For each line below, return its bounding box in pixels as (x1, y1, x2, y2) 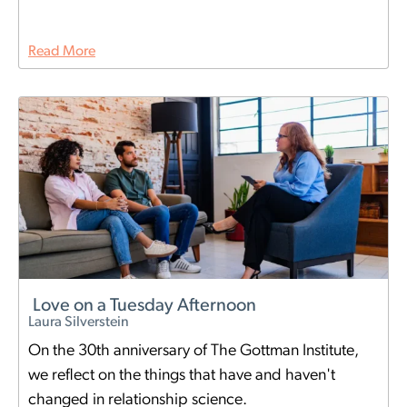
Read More (28, 45, 95, 60)
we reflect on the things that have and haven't (28, 367, 335, 385)
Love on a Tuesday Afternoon (33, 297, 256, 316)
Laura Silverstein (28, 315, 129, 331)
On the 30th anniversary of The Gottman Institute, (28, 342, 359, 361)
